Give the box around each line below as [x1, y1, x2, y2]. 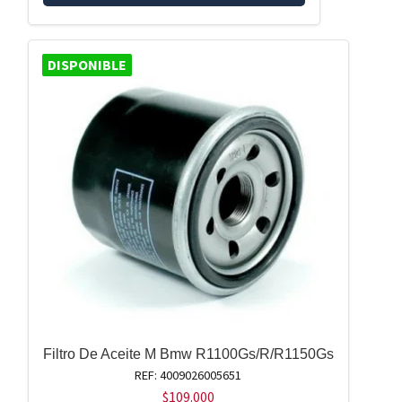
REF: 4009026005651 [135, 366, 242, 383]
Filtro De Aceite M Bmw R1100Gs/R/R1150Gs [42, 345, 334, 362]
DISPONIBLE [47, 55, 127, 74]
